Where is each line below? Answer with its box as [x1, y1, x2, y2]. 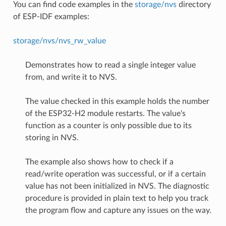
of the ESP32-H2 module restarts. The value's [25, 109, 186, 118]
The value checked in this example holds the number [25, 97, 209, 105]
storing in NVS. [25, 133, 79, 142]
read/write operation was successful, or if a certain [25, 169, 206, 178]
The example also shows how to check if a [25, 157, 174, 166]
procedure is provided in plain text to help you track [25, 194, 208, 202]
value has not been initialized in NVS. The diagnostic [25, 182, 209, 190]
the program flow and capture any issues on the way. [25, 206, 211, 214]
